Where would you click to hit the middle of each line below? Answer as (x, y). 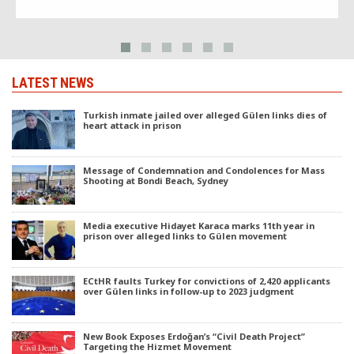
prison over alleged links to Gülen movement (185, 235)
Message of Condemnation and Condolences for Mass (204, 170)
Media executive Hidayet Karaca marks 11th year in (199, 225)
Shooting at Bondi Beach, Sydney (156, 180)
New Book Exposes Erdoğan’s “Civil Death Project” (194, 336)
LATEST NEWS (53, 82)
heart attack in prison (132, 125)
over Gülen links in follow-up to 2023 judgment (188, 291)
